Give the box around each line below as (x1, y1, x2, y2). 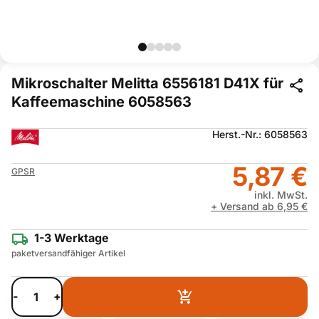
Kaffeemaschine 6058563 (11, 93, 192, 110)
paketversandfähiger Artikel (11, 247, 125, 258)
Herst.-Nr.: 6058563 (212, 128, 308, 140)
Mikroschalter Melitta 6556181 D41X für (11, 75, 283, 92)
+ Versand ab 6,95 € (211, 200, 308, 212)
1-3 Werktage (34, 231, 109, 245)
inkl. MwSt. (254, 189, 308, 201)
